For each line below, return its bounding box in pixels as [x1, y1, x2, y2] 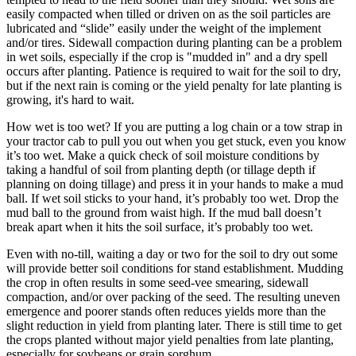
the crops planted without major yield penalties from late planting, [6, 333, 334, 347]
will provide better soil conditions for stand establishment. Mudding [6, 261, 343, 276]
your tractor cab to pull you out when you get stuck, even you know [6, 134, 346, 149]
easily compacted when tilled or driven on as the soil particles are [6, 7, 331, 21]
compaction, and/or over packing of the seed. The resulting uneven [6, 290, 340, 304]
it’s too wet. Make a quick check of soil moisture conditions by [6, 149, 319, 163]
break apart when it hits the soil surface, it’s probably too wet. [6, 220, 313, 234]
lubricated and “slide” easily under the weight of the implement [6, 21, 321, 36]
